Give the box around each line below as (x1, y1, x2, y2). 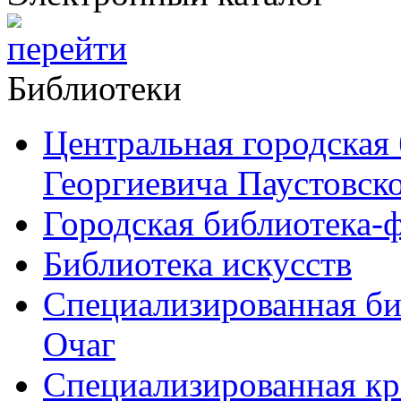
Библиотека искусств (43, 243, 352, 283)
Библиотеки (7, 68, 182, 107)
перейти (7, 28, 127, 67)
